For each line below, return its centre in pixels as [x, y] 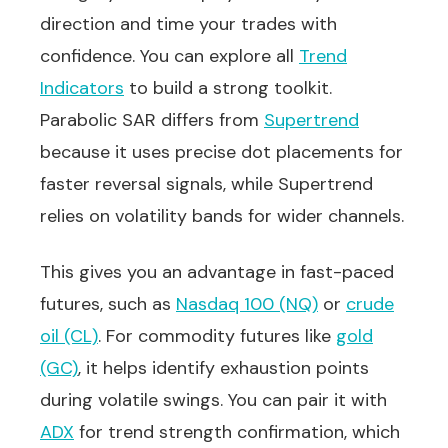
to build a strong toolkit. [228, 88]
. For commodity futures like [217, 336]
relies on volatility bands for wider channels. [222, 216]
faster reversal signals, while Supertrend [206, 184]
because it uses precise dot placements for [221, 152]
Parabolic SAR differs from [152, 120]
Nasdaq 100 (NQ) [247, 304]
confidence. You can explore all [169, 56]
